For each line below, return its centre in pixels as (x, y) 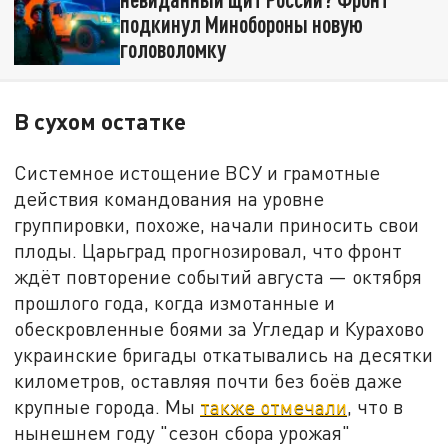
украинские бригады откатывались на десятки (224, 354)
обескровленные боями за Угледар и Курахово (219, 328)
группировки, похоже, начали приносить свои (217, 224)
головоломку (172, 49)
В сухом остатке (100, 120)
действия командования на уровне (169, 198)
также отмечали (274, 406)
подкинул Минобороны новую (241, 24)
